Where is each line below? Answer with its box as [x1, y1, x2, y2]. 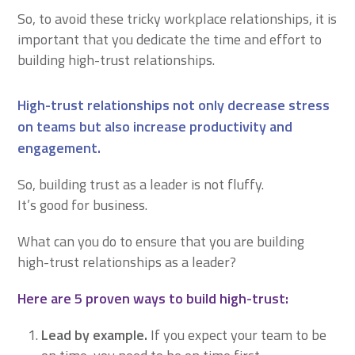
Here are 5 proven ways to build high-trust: [17, 288, 289, 309]
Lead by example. [41, 324, 148, 345]
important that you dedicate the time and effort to [17, 29, 323, 50]
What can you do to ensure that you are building [17, 231, 305, 252]
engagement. [17, 137, 101, 158]
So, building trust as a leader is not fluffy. [17, 174, 265, 195]
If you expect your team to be [147, 324, 327, 345]
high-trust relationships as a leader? [17, 251, 237, 273]
